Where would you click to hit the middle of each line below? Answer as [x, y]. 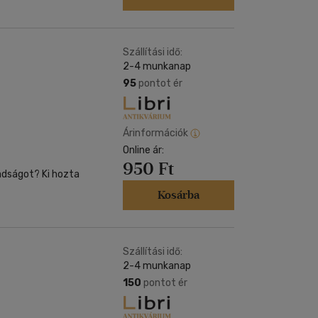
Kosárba [179, 195]
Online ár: [143, 150]
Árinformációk [155, 133]
